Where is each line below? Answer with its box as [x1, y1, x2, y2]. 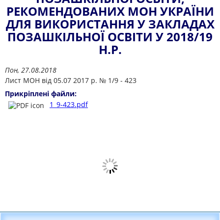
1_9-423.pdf [50, 100, 88, 110]
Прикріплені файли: [5, 89, 79, 98]
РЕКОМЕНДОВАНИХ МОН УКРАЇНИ [6, 3, 214, 19]
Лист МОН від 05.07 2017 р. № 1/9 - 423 [5, 75, 137, 85]
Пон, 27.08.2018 [5, 65, 56, 75]
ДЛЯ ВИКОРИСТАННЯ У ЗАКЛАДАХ [5, 16, 215, 32]
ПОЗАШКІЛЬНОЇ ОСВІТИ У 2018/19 [7, 28, 213, 45]
